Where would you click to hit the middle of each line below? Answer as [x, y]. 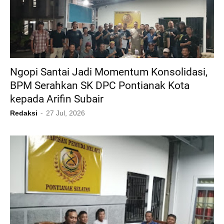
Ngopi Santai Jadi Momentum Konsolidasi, [109, 72]
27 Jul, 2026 [65, 113]
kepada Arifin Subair [57, 99]
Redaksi [24, 113]
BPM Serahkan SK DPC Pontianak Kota [100, 86]
